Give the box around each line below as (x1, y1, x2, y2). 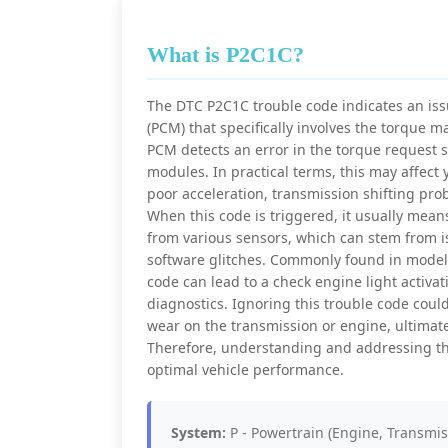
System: (171, 423, 226, 442)
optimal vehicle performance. (147, 360, 344, 379)
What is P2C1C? (147, 42, 304, 67)
